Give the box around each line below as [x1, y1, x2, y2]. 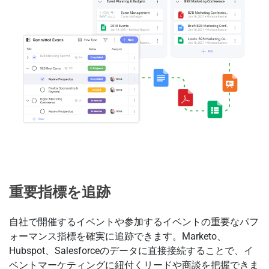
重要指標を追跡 [9, 183, 110, 201]
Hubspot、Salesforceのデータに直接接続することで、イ [9, 244, 253, 256]
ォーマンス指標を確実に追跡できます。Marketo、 [9, 230, 226, 242]
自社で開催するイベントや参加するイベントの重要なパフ [9, 216, 259, 228]
